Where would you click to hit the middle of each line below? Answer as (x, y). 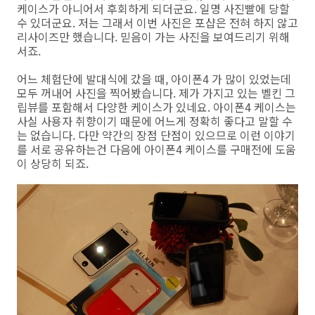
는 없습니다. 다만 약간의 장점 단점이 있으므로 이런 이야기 (156, 135)
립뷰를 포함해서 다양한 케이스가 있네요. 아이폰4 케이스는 (156, 107)
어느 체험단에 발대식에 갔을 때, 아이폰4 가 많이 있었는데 (154, 79)
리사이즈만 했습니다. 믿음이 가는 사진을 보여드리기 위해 (153, 37)
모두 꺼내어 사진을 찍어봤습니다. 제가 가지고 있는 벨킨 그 (156, 93)
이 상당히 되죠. (53, 163)
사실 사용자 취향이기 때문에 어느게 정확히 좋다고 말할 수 (155, 121)
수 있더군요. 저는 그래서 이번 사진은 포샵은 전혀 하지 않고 (157, 23)
